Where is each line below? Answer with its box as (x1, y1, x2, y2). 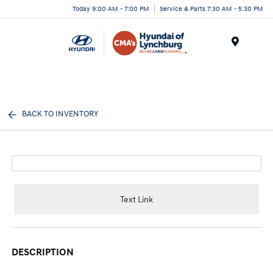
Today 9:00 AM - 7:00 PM (73, 4, 149, 13)
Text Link (120, 194, 153, 205)
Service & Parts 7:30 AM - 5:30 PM (160, 4, 263, 13)
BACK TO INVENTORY (22, 109, 99, 119)
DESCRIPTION (12, 246, 74, 258)
